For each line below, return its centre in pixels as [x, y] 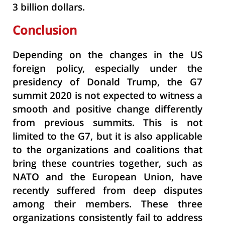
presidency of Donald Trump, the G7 [107, 83]
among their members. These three [107, 205]
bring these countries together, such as [107, 164]
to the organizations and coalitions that [107, 151]
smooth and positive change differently [107, 110]
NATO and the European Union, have [107, 178]
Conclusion [45, 32]
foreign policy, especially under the [107, 70]
